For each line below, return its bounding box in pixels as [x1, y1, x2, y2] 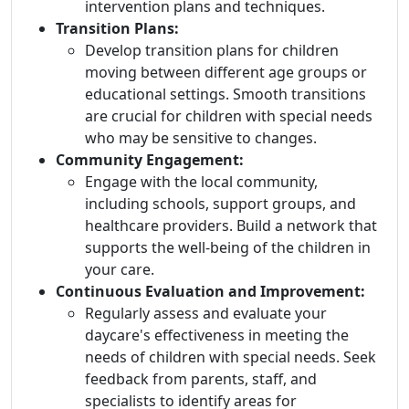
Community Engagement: [56, 150, 244, 171]
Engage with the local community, [85, 172, 318, 193]
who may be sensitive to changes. [85, 128, 317, 149]
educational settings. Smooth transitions [85, 84, 366, 105]
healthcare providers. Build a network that [85, 215, 377, 236]
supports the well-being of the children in [85, 237, 371, 258]
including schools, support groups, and [85, 194, 356, 215]
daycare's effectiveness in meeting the [85, 325, 349, 346]
